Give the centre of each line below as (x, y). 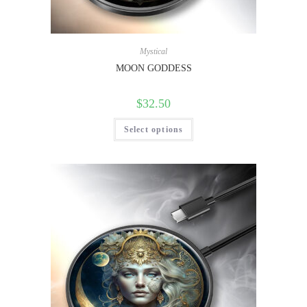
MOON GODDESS (153, 69)
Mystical (153, 52)
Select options (153, 130)
